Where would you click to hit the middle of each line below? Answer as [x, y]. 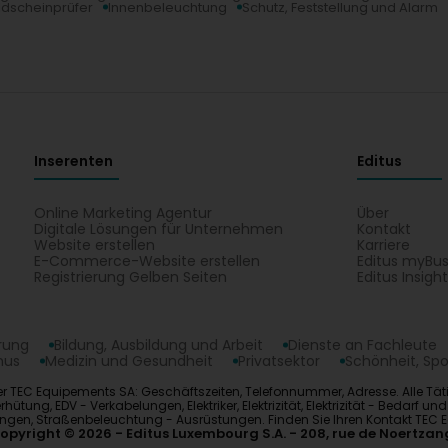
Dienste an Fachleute [362, 344]
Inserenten [73, 160]
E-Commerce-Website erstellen [146, 260]
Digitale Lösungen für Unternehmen [158, 228]
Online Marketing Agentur [122, 212]
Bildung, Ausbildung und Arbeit [158, 344]
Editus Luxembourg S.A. [206, 433]
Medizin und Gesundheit [129, 360]
